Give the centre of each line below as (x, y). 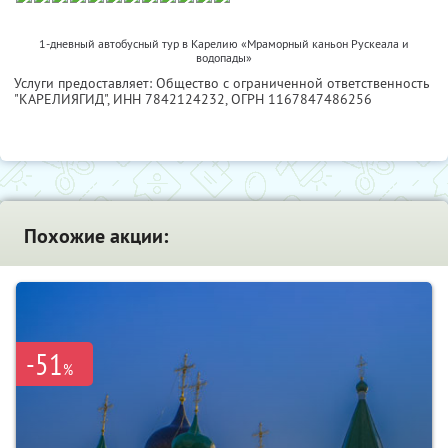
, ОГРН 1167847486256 (298, 99)
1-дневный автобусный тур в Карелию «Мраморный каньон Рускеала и (224, 44)
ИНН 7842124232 (169, 99)
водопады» (224, 58)
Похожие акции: (96, 236)
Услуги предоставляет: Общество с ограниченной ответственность (222, 83)
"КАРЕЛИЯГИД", (63, 99)
